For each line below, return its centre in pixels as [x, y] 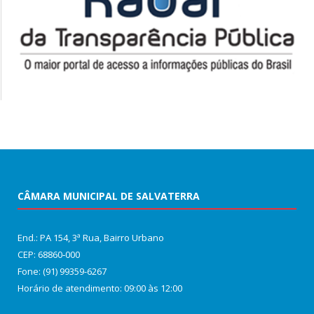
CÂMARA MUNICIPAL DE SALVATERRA [109, 196]
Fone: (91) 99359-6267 [62, 271]
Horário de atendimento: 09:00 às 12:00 [100, 288]
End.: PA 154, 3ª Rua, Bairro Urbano [91, 237]
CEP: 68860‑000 [49, 254]
